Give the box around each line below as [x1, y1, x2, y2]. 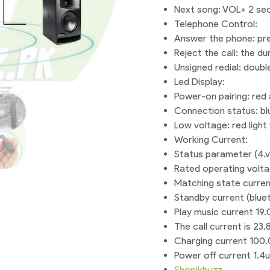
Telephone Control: [174, 18, 258, 30]
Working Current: [174, 134, 248, 146]
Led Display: [174, 76, 225, 88]
